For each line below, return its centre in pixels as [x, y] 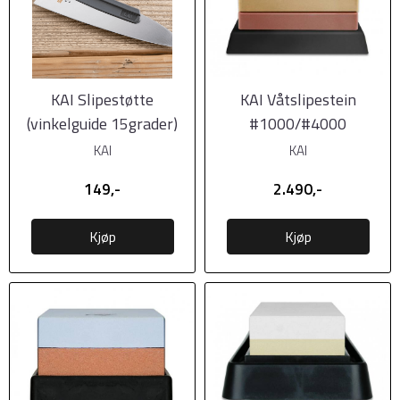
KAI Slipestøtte [102, 99]
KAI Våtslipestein [298, 99]
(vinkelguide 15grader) [102, 123]
